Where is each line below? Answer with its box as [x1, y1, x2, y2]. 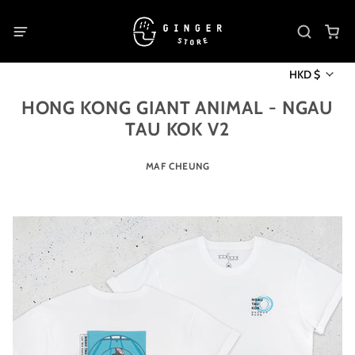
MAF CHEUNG [145, 160, 210, 172]
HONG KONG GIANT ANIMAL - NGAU [21, 97, 334, 119]
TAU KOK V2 [124, 118, 231, 140]
